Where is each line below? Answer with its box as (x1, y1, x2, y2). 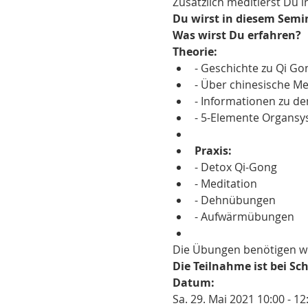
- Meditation (194, 175, 257, 191)
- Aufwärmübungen (194, 208, 294, 224)
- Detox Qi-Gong (194, 159, 277, 175)
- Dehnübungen (194, 192, 276, 208)
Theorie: (172, 43, 217, 59)
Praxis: (194, 142, 232, 158)
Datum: (172, 274, 214, 290)
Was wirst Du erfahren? (172, 27, 301, 43)
